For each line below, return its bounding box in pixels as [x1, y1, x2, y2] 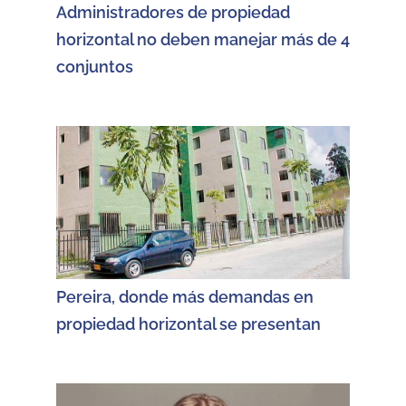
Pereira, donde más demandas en [56, 287, 314, 307]
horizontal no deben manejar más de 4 [56, 30, 350, 50]
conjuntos [56, 57, 133, 77]
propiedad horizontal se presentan [56, 314, 321, 334]
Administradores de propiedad [56, 3, 290, 23]
